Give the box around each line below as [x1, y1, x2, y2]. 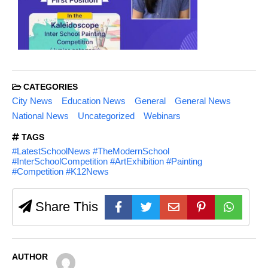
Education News [61, 96, 126, 106]
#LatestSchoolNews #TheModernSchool [12, 146, 169, 157]
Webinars [143, 110, 181, 121]
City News [12, 96, 53, 106]
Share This [32, 199, 98, 215]
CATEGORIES [21, 82, 78, 92]
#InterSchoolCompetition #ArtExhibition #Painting [12, 156, 202, 167]
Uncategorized [77, 110, 135, 121]
